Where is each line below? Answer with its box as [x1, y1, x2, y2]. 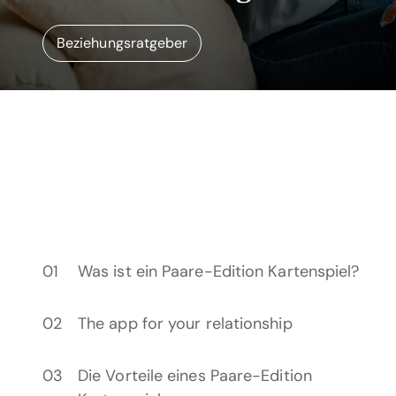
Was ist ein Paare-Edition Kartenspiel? [78, 261, 360, 282]
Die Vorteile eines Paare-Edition [78, 365, 312, 386]
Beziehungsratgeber [57, 34, 188, 52]
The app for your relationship [78, 313, 293, 334]
